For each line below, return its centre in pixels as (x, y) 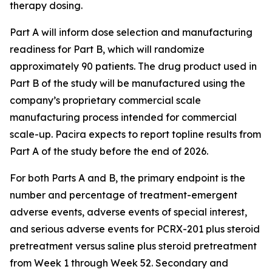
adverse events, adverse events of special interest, (128, 212)
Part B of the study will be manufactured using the (127, 83)
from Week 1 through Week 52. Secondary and (119, 263)
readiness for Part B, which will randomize (107, 49)
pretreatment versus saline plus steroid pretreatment (133, 246)
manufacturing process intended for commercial (123, 117)
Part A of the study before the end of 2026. (109, 151)
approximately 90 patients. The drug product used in (133, 66)
